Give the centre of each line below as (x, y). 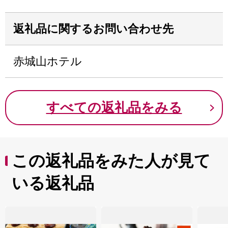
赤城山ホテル (48, 61)
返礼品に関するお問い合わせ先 (93, 29)
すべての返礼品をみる (114, 108)
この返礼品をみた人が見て (111, 161)
